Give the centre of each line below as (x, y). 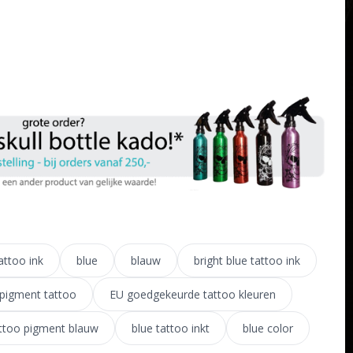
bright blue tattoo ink (247, 260)
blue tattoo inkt (170, 328)
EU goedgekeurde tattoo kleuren (192, 294)
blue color (268, 328)
